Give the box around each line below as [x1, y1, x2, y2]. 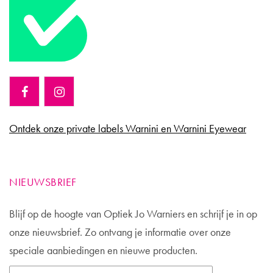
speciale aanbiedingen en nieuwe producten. [9, 243, 197, 257]
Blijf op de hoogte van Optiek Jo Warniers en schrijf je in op [9, 206, 257, 221]
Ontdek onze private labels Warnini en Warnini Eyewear [9, 121, 246, 135]
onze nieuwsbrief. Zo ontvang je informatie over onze [9, 224, 231, 239]
